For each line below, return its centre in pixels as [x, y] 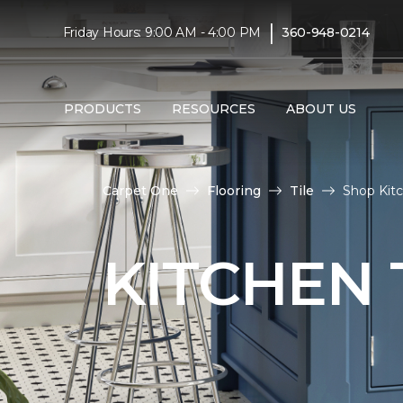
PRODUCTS [102, 108]
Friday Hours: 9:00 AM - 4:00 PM [162, 32]
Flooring [234, 190]
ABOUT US [321, 108]
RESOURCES [213, 108]
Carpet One [140, 190]
